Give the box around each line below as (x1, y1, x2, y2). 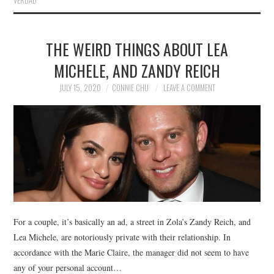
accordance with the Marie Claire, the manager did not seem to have (13, 246, 250, 258)
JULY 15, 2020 (59, 81, 101, 94)
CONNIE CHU (111, 81, 149, 94)
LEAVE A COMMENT (163, 81, 215, 94)
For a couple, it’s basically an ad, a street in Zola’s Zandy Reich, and (13, 215, 251, 228)
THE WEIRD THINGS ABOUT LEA (46, 37, 228, 61)
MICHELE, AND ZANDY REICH (54, 58, 220, 82)
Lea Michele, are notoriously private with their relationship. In (13, 231, 231, 243)
